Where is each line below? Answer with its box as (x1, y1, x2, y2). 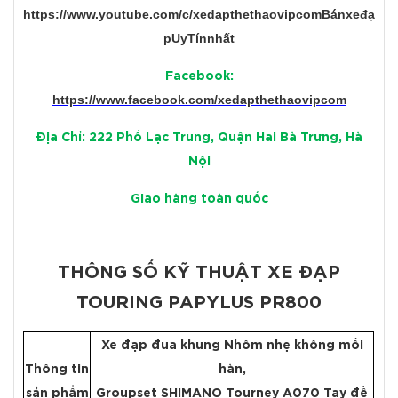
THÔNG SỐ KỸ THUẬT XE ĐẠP (58, 265, 340, 282)
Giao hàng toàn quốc (130, 194, 268, 205)
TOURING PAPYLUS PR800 (76, 295, 322, 312)
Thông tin (25, 364, 89, 376)
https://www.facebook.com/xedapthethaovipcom (52, 92, 346, 107)
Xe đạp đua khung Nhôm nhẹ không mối (100, 340, 363, 352)
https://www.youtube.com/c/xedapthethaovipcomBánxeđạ (23, 7, 375, 22)
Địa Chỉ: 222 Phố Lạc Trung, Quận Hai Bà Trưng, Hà (36, 132, 362, 144)
